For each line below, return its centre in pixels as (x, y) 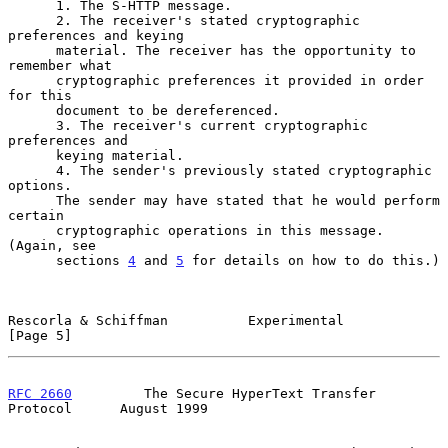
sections (92, 260)
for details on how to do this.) (312, 260)
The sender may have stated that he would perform (32, 200)
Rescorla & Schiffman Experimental (176, 320)
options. (40, 185)
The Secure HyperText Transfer (224, 393)
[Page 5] (40, 335)
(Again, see (52, 245)
